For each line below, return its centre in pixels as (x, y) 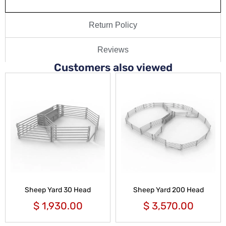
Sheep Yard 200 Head (168, 190)
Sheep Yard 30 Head (58, 190)
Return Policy (113, 25)
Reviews (113, 49)
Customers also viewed (113, 67)
